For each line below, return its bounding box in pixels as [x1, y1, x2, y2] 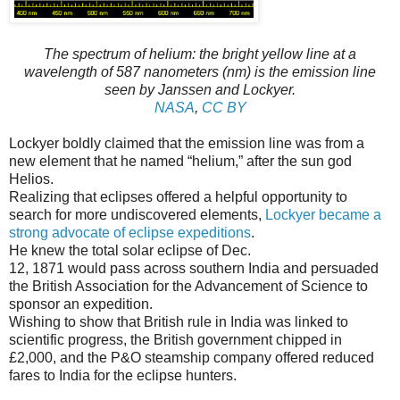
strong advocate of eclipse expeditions [9, 225, 251, 241]
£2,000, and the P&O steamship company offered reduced [9, 350, 374, 366]
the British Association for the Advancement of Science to [9, 279, 368, 295]
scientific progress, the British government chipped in [9, 332, 342, 348]
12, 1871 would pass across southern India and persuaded [9, 261, 379, 277]
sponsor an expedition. [9, 296, 153, 312]
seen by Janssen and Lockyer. [104, 82, 296, 98]
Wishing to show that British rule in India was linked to [9, 314, 348, 330]
